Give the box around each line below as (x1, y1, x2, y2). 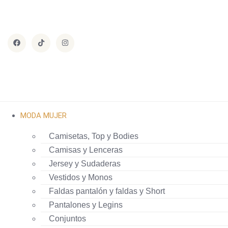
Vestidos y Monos (49, 173, 112, 182)
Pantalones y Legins (49, 201, 123, 209)
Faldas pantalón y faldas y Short (49, 187, 165, 195)
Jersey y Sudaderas (49, 159, 121, 168)
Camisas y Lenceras (49, 146, 123, 154)
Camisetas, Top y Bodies (49, 132, 138, 140)
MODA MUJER (20, 111, 67, 120)
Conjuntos (49, 214, 86, 223)
